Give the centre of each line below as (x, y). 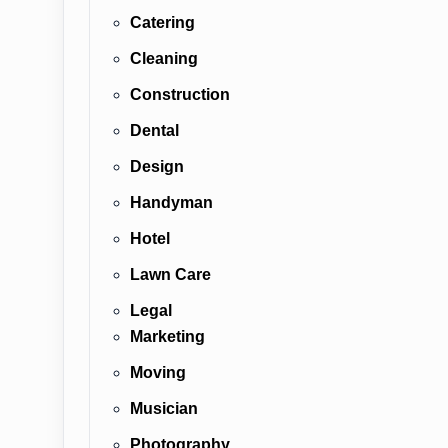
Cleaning (164, 58)
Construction (180, 94)
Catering (162, 22)
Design (157, 166)
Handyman (171, 202)
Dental (154, 130)
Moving (158, 372)
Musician (164, 408)
